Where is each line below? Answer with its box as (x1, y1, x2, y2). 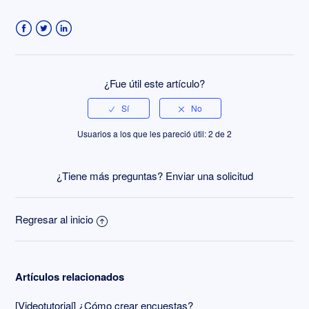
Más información (15, 12, 91, 27)
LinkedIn (55, 37, 94, 52)
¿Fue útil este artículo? (104, 76, 205, 91)
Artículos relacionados (15, 269, 125, 285)
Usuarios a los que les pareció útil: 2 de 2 (77, 128, 232, 140)
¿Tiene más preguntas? (56, 168, 166, 183)
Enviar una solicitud (165, 168, 253, 183)
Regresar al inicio (15, 212, 94, 227)
